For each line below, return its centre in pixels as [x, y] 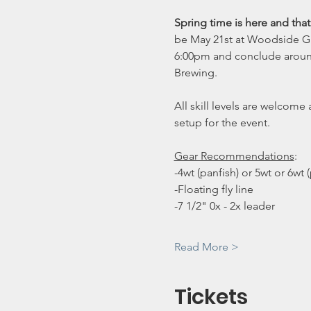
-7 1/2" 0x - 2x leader [224, 206]
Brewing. [197, 73]
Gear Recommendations [234, 156]
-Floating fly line [213, 189]
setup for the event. [222, 123]
